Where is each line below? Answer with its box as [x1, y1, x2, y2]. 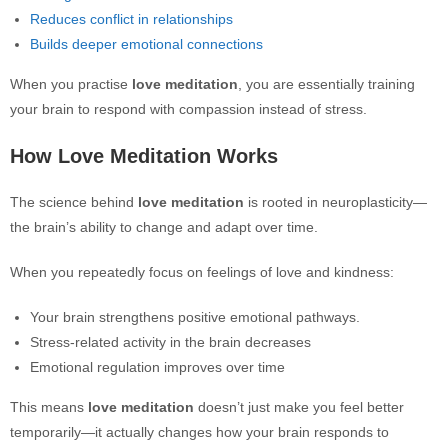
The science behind [10, 194, 138, 210]
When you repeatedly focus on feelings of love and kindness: [10, 264, 394, 280]
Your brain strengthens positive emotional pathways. [30, 309, 360, 325]
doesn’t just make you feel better [194, 399, 404, 415]
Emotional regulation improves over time [30, 359, 285, 375]
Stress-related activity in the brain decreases [30, 334, 311, 350]
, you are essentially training [238, 76, 415, 92]
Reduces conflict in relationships [30, 11, 233, 27]
